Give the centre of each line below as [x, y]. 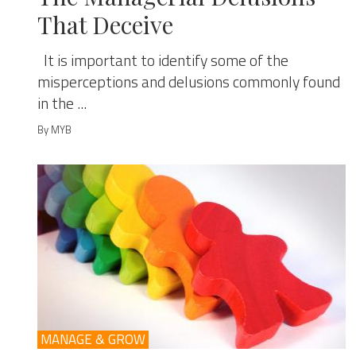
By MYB [54, 130]
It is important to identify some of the [163, 60]
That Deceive [105, 25]
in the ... [62, 103]
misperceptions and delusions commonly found [189, 82]
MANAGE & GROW [93, 339]
